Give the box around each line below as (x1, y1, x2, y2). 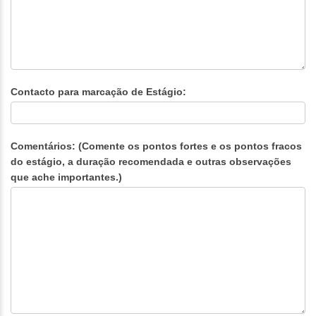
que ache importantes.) (11, 171, 122, 183)
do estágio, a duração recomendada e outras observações (11, 156, 291, 167)
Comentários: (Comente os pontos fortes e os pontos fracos (11, 140, 302, 152)
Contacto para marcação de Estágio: (11, 86, 186, 97)
